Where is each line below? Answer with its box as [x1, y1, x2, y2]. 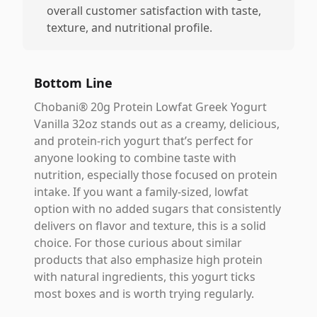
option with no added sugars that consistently [34, 201, 281, 217]
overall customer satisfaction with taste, [47, 3, 261, 18]
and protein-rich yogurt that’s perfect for [34, 133, 253, 149]
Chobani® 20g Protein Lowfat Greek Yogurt [34, 99, 267, 115]
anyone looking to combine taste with [34, 150, 236, 166]
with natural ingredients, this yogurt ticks [34, 269, 255, 284]
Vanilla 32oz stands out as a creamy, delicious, [34, 116, 279, 132]
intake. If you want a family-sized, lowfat [34, 184, 248, 200]
